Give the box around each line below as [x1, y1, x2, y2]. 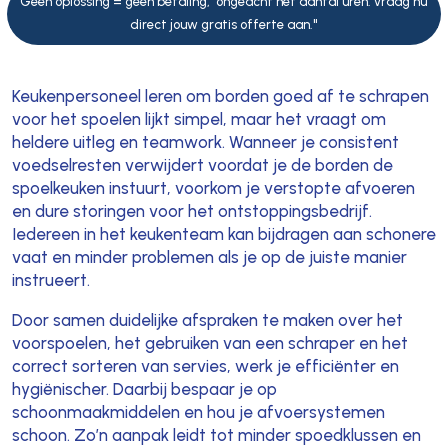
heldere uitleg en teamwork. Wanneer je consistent [11, 132, 399, 153]
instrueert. [11, 270, 90, 291]
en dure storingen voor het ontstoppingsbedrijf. [11, 201, 372, 222]
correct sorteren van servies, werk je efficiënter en [11, 356, 399, 377]
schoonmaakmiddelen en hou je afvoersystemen [11, 402, 385, 423]
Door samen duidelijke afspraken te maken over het [11, 310, 403, 331]
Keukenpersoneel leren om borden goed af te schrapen [11, 86, 429, 107]
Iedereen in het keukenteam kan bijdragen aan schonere [11, 224, 436, 245]
